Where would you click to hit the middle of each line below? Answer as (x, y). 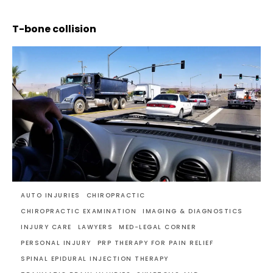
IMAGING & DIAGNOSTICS (193, 211)
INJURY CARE (46, 227)
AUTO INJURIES (51, 195)
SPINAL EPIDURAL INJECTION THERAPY (95, 258)
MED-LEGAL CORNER (158, 227)
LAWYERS (95, 227)
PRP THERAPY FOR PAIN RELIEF (155, 243)
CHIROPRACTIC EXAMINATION (79, 211)
